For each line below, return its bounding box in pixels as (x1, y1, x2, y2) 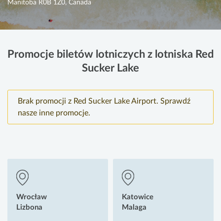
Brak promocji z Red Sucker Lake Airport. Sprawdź (18, 97, 190, 106)
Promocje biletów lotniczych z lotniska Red (7, 49, 214, 60)
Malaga (122, 204, 147, 212)
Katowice (122, 193, 153, 201)
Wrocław (16, 193, 47, 201)
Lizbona (16, 204, 42, 212)
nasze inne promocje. (18, 109, 90, 117)
